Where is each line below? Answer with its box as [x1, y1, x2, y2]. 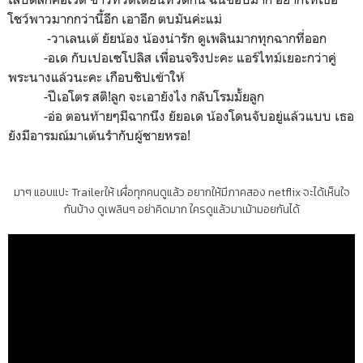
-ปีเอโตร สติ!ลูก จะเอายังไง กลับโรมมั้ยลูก [8, 88, 264, 105]
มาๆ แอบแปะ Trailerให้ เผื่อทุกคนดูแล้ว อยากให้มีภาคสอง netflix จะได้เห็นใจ [13, 184, 350, 202]
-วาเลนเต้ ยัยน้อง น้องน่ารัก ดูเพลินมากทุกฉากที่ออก [8, 30, 330, 47]
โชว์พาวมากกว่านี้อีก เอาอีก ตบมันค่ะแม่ [8, 11, 225, 28]
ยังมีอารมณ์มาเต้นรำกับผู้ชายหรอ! [8, 127, 190, 144]
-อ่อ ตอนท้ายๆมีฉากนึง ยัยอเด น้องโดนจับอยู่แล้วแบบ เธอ [8, 108, 354, 125]
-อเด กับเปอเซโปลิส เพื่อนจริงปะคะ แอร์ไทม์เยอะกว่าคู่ [8, 49, 336, 66]
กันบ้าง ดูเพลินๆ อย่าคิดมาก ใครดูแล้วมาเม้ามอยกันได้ [63, 201, 300, 219]
